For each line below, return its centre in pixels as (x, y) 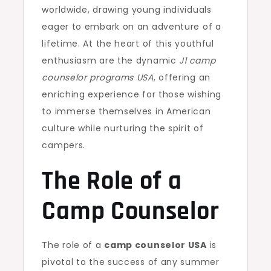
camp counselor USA (155, 245)
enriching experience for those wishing (132, 94)
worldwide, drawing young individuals (127, 10)
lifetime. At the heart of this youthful (128, 44)
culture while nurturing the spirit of (123, 128)
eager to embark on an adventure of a (132, 27)
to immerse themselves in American (126, 111)
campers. (64, 145)
